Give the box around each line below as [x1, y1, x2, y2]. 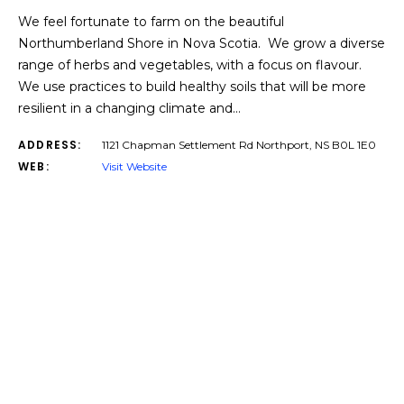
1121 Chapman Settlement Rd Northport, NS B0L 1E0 [102, 138, 376, 151]
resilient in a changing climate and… [18, 100, 241, 116]
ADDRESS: [18, 137, 82, 152]
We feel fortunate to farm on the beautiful [18, 14, 284, 30]
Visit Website [102, 160, 167, 173]
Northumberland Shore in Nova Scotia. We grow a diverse [18, 35, 385, 51]
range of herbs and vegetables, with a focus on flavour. [18, 57, 365, 73]
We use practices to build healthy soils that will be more [18, 78, 366, 95]
